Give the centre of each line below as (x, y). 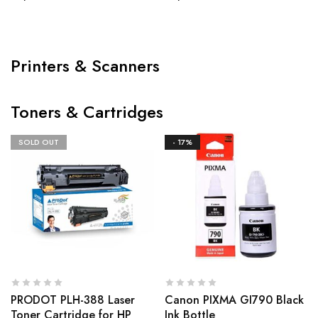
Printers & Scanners (85, 65)
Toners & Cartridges (87, 111)
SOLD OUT (39, 142)
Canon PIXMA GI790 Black (234, 300)
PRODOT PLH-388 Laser (73, 300)
